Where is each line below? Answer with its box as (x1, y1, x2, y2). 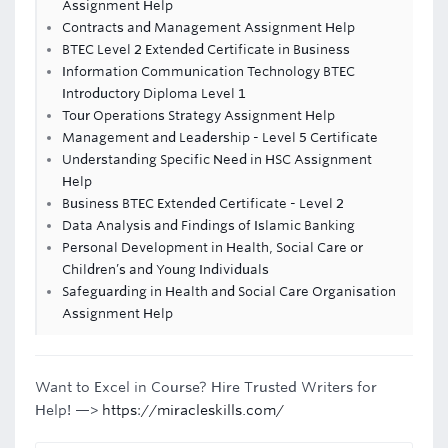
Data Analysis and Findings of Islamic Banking (62, 218, 355, 233)
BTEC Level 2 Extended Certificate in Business (62, 42, 350, 57)
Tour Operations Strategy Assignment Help (62, 108, 335, 123)
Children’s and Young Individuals (62, 262, 269, 277)
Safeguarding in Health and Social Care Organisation (62, 284, 396, 299)
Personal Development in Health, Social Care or (62, 240, 363, 255)
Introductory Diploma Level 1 (62, 86, 246, 101)
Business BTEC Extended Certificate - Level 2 (62, 196, 344, 211)
